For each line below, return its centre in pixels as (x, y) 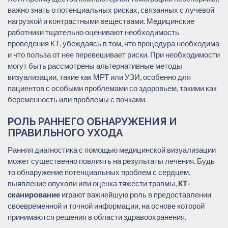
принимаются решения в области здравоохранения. (97, 217)
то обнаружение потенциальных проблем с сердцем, (99, 172)
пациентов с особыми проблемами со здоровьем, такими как (112, 88)
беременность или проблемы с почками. (77, 99)
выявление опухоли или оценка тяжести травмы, (93, 183)
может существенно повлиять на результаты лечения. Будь (111, 161)
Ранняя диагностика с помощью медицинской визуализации (112, 149)
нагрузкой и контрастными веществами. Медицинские (101, 21)
